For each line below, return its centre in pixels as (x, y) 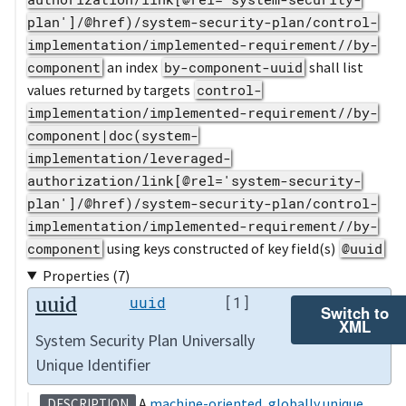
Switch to (355, 312)
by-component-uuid (233, 67)
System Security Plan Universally (145, 341)
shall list (335, 67)
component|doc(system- (113, 135)
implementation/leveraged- (129, 157)
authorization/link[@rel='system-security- (194, 180)
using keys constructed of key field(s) (221, 248)
